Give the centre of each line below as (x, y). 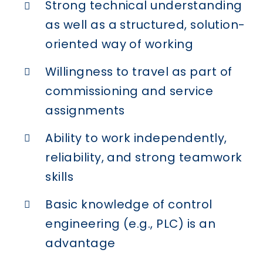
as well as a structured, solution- (145, 25)
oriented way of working (119, 44)
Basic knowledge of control (129, 204)
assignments (85, 111)
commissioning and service (129, 91)
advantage (80, 243)
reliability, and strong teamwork (144, 157)
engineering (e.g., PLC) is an (131, 223)
